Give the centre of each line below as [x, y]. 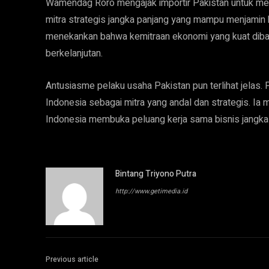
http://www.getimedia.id [151, 191]
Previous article [72, 259]
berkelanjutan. [74, 53]
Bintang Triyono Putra [156, 174]
